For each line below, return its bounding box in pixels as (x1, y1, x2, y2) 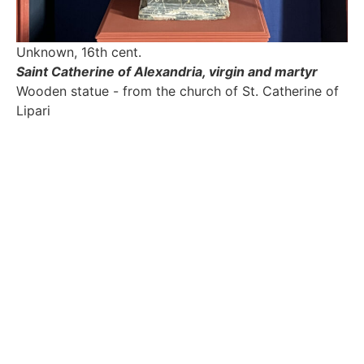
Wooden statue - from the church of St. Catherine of (16, 82, 339, 99)
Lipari (16, 102, 50, 119)
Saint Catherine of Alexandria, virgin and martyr (16, 63, 318, 80)
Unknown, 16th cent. (16, 43, 141, 60)
